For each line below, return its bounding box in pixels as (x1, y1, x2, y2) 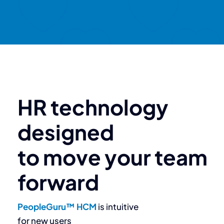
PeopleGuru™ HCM (17, 200, 98, 212)
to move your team (17, 143, 207, 170)
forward (17, 168, 99, 195)
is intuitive (98, 200, 138, 212)
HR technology (17, 93, 168, 120)
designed (17, 118, 114, 145)
